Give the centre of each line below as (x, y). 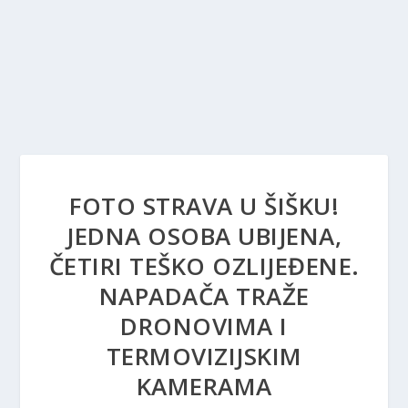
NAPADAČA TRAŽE (204, 296)
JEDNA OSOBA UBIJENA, (204, 236)
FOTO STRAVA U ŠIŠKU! (204, 206)
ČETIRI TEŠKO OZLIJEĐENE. (204, 266)
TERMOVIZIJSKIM (204, 356)
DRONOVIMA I (204, 326)
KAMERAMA (204, 386)
